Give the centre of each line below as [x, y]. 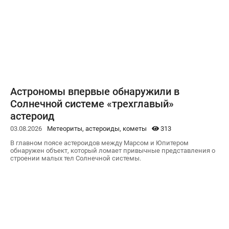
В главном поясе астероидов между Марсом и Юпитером [99, 143]
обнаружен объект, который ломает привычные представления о [113, 150]
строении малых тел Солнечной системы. [76, 158]
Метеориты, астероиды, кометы [97, 128]
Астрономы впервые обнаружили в [95, 91]
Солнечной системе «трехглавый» [92, 104]
